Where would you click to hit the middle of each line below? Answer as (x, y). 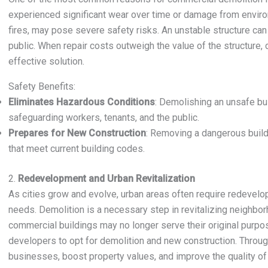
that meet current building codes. (77, 149)
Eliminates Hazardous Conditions (82, 102)
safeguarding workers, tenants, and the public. (104, 118)
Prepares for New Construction (77, 133)
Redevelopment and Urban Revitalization (106, 179)
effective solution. (46, 61)
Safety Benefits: (42, 86)
